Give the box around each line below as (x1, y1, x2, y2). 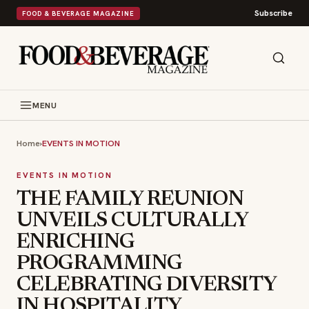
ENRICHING (17, 232, 135, 253)
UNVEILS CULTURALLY (17, 211, 249, 232)
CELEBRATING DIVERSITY (17, 275, 277, 296)
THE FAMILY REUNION (17, 190, 244, 210)
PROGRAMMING (17, 254, 183, 275)
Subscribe (255, 8, 292, 19)
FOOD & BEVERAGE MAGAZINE (22, 8, 134, 18)
